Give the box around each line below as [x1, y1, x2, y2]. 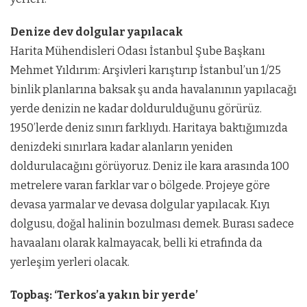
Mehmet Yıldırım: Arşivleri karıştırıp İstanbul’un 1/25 [10, 64, 281, 77]
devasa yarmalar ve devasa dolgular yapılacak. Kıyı [10, 198, 270, 212]
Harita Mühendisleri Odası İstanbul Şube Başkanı [10, 45, 265, 58]
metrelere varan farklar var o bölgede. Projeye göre [10, 179, 270, 193]
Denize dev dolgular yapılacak [10, 25, 183, 39]
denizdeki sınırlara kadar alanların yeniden [10, 140, 233, 154]
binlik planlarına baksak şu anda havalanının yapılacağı [10, 83, 297, 97]
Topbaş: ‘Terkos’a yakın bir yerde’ [10, 288, 198, 302]
